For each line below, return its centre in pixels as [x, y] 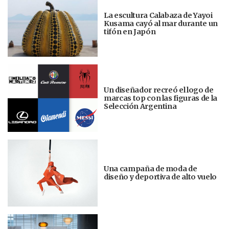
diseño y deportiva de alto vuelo [160, 177]
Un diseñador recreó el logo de [159, 90]
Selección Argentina [140, 106]
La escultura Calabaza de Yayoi [158, 15]
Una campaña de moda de [151, 169]
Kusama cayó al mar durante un [161, 23]
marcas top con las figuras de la [161, 98]
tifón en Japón [130, 31]
